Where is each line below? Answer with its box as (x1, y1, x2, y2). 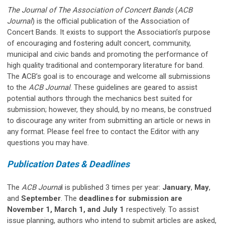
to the (7, 82, 29, 92)
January (162, 182, 191, 192)
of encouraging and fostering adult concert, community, (7, 38, 191, 48)
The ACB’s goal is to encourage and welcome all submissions (7, 71, 210, 81)
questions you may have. (7, 138, 89, 147)
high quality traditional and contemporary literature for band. (7, 60, 204, 70)
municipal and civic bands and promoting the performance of (7, 49, 208, 59)
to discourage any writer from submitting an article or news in (7, 116, 210, 125)
